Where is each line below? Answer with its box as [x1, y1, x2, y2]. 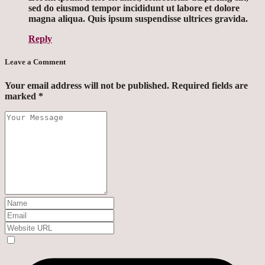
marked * [5, 91, 43, 101]
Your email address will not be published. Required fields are [5, 80, 248, 91]
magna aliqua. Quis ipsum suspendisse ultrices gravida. [28, 14, 248, 24]
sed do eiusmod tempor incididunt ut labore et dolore [28, 3, 240, 14]
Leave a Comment [5, 57, 66, 67]
